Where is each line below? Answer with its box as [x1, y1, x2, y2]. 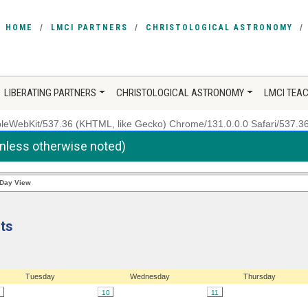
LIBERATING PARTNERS [4, 87, 97, 99]
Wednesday [129, 272, 170, 280]
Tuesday [25, 272, 55, 280]
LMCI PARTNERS [51, 23, 128, 32]
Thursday [243, 272, 276, 280]
